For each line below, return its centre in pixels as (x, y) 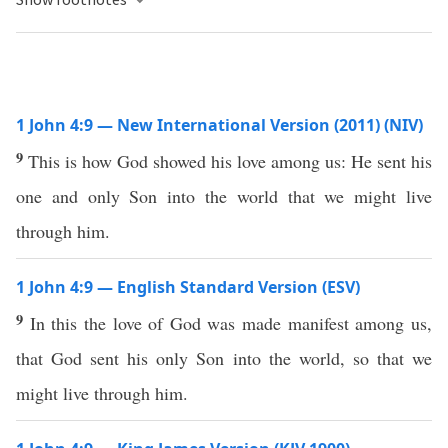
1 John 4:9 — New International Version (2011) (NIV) (219, 125)
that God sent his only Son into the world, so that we (224, 358)
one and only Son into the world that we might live (224, 196)
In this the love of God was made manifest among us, (231, 323)
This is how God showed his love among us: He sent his (230, 161)
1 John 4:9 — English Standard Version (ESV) (188, 287)
